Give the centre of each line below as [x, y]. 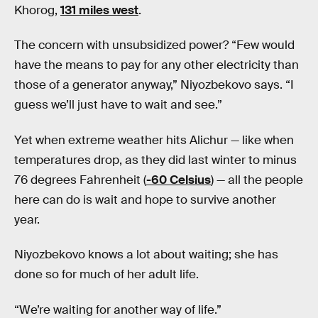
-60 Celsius [179, 180]
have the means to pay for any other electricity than [157, 65]
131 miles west [99, 10]
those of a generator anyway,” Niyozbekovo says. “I [154, 85]
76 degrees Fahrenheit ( [80, 180]
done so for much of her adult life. [106, 275]
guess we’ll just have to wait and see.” [118, 105]
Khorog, [37, 10]
